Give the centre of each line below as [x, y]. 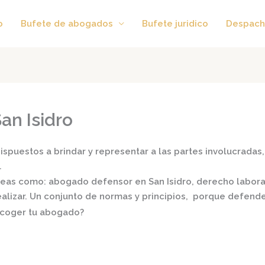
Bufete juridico [175, 23]
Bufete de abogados [67, 23]
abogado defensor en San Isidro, [121, 182]
